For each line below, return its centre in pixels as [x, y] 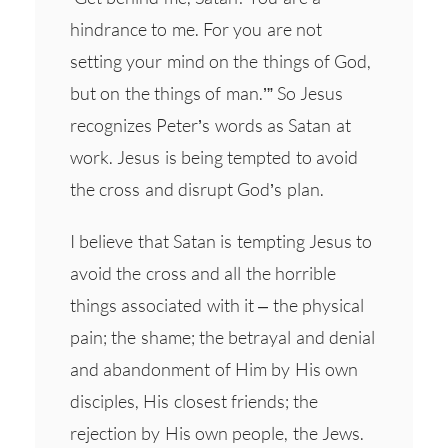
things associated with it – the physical [217, 304]
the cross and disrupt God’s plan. [197, 188]
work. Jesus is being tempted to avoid [214, 156]
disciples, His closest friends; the [194, 400]
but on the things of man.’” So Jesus [207, 92]
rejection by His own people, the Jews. [217, 432]
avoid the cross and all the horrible [203, 272]
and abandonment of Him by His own [214, 368]
